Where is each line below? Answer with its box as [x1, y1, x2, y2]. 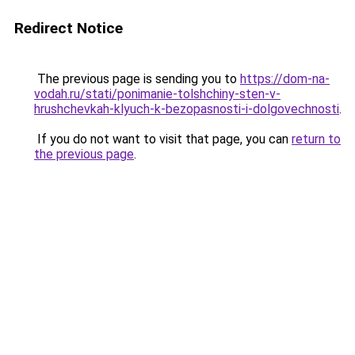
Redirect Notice [14, 19, 123, 37]
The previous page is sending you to [34, 71, 240, 86]
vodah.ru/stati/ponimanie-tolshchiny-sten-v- [34, 86, 281, 101]
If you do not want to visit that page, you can [34, 132, 292, 147]
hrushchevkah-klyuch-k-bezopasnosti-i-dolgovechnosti [34, 101, 339, 116]
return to [292, 132, 341, 147]
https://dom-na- [240, 71, 330, 86]
